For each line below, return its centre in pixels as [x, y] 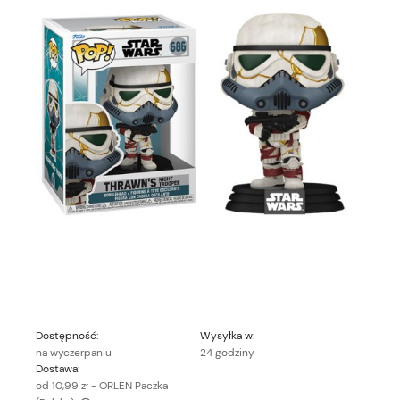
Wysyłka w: [227, 335]
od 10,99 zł [62, 385]
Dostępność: [67, 335]
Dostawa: [58, 368]
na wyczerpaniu [74, 352]
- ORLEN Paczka [129, 385]
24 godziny [227, 352]
